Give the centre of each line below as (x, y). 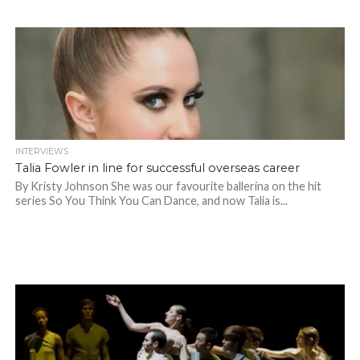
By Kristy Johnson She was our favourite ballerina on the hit (168, 186)
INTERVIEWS (41, 152)
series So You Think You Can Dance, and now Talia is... (151, 201)
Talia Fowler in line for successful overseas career (157, 168)
